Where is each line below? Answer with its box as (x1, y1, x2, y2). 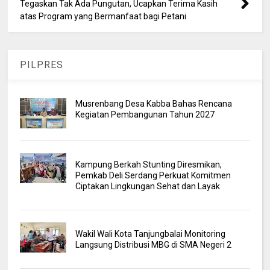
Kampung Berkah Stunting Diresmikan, (75, 159, 222, 169)
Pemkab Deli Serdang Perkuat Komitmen (75, 170, 231, 180)
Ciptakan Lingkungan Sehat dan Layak (75, 181, 220, 191)
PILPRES (20, 58, 64, 71)
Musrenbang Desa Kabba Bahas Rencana (75, 98, 232, 108)
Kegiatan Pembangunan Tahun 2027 (75, 109, 215, 119)
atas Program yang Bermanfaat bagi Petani (20, 11, 187, 21)
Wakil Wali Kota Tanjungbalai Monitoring (75, 228, 225, 239)
